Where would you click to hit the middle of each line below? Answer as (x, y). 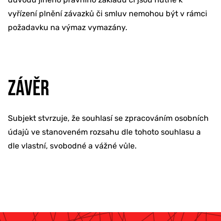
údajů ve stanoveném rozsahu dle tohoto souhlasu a (104, 132)
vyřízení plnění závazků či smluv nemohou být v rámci (108, 13)
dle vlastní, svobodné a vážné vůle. (72, 146)
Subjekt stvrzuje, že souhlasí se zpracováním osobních (108, 118)
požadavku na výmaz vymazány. (68, 27)
